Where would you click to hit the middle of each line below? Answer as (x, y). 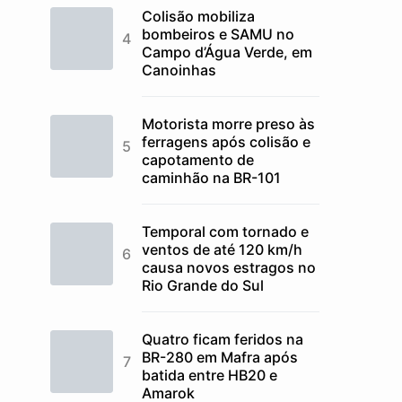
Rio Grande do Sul (203, 285)
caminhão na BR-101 (211, 178)
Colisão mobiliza (198, 16)
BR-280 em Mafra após (220, 357)
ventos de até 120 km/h (222, 249)
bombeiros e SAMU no (218, 34)
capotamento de (198, 160)
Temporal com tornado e (225, 232)
